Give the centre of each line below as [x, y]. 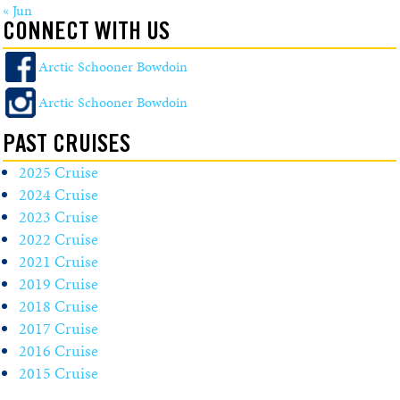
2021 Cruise [58, 262]
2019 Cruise [58, 284]
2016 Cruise [58, 351]
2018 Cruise [58, 306]
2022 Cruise [58, 239]
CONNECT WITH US [86, 34]
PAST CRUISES [67, 146]
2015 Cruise [58, 373]
